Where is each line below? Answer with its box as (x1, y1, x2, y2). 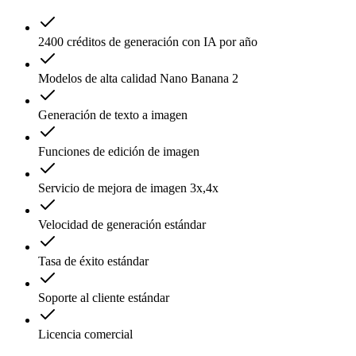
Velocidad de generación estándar (38, 217, 206, 231)
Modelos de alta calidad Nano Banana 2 (38, 71, 238, 85)
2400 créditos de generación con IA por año (38, 34, 257, 48)
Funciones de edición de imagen (38, 144, 199, 158)
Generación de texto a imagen (38, 107, 188, 122)
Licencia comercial (38, 327, 133, 341)
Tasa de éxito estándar (38, 253, 149, 268)
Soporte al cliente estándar (38, 290, 169, 304)
